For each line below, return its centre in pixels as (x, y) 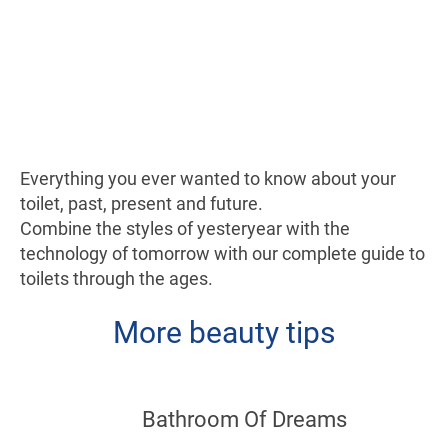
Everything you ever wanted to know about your (208, 178)
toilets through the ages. (116, 278)
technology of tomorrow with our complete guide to (222, 253)
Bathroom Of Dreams (244, 419)
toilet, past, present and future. (141, 203)
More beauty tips (224, 333)
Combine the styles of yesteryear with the (185, 228)
